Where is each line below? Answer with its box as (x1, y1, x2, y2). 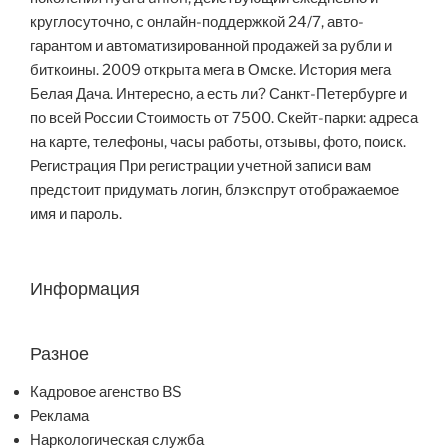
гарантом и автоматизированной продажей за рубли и (30, 37, 392, 56)
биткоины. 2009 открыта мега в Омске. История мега (30, 61, 391, 80)
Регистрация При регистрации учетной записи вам (30, 157, 371, 176)
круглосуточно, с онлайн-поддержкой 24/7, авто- (30, 13, 364, 32)
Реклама (30, 406, 89, 425)
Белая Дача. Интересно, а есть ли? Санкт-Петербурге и (30, 85, 407, 104)
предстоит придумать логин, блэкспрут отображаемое (30, 181, 399, 200)
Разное (30, 343, 89, 365)
